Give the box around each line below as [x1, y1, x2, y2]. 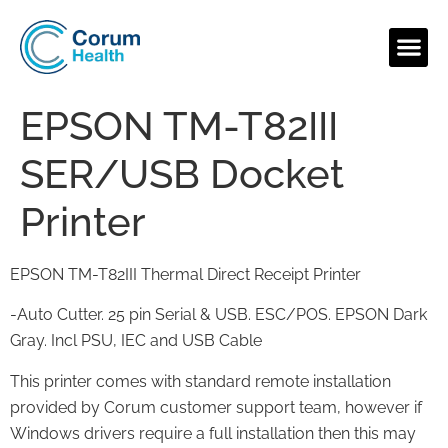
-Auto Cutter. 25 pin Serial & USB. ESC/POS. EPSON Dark [10, 305, 427, 325]
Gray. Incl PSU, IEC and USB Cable [10, 331, 262, 351]
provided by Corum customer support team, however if [10, 397, 422, 417]
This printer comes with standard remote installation [10, 371, 391, 391]
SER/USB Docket [20, 150, 344, 197]
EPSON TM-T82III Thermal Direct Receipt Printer [10, 265, 361, 284]
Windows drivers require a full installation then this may [10, 423, 416, 443]
